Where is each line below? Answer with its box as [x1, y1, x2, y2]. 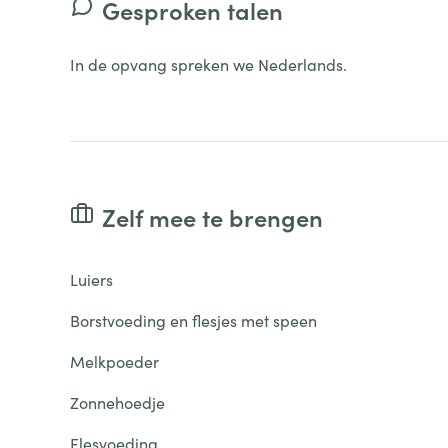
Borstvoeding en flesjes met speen [69, 309, 317, 331]
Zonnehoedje [69, 391, 165, 413]
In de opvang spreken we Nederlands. [69, 53, 347, 75]
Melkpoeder [69, 350, 159, 372]
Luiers [69, 268, 113, 290]
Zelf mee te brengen [101, 200, 323, 233]
